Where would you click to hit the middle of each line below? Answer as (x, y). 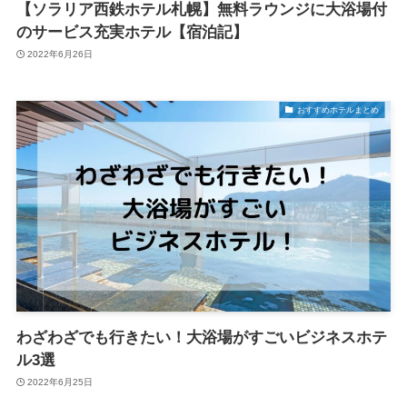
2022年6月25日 (60, 382)
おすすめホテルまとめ (338, 109)
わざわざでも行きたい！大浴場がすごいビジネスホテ (201, 337)
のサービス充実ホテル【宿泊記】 (132, 32)
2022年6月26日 (60, 55)
